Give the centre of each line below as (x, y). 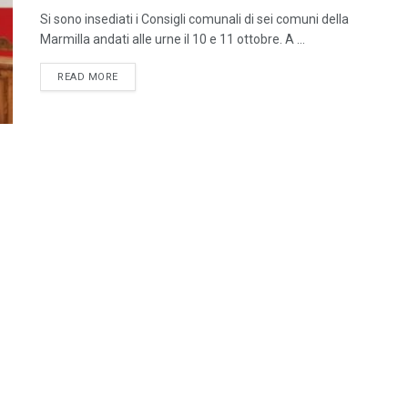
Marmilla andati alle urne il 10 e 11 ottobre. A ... (173, 39)
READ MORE (88, 77)
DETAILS (139, 76)
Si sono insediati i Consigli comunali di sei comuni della (194, 19)
